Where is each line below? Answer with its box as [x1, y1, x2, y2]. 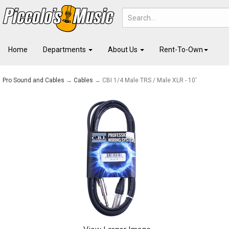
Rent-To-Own [159, 45, 203, 54]
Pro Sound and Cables [3, 77, 64, 84]
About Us [108, 45, 139, 54]
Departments [43, 45, 87, 54]
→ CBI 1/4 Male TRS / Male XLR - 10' [93, 77, 197, 84]
